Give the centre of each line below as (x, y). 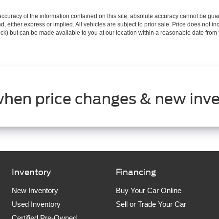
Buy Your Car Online (149, 190)
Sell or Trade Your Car (151, 204)
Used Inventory (36, 204)
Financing (136, 172)
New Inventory (35, 190)
